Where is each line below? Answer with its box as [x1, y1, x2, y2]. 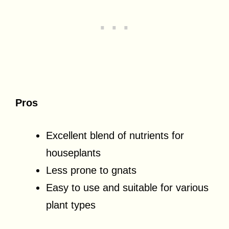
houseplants [46, 147, 101, 158]
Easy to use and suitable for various [46, 181, 209, 193]
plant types [46, 199, 96, 211]
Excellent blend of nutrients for [46, 129, 184, 141]
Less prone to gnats [46, 164, 136, 176]
